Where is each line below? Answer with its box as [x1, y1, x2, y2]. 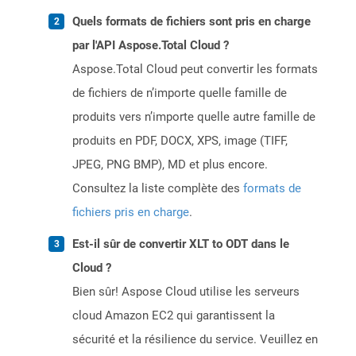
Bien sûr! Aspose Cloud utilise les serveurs [72, 284, 300, 300]
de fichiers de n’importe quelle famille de [72, 86, 287, 101]
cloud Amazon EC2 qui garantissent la [72, 308, 275, 323]
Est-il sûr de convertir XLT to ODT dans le [72, 237, 289, 252]
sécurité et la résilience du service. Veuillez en [72, 332, 318, 347]
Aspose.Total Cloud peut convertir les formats [72, 62, 318, 77]
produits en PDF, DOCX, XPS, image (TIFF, [72, 133, 288, 149]
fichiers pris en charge [72, 205, 189, 220]
